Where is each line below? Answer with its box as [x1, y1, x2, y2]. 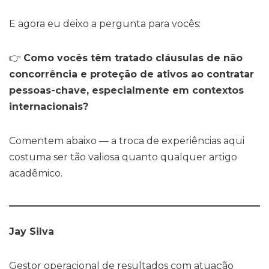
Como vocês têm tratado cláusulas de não [23, 52, 243, 64]
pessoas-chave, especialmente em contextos [9, 84, 244, 96]
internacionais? [9, 100, 88, 112]
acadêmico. [9, 167, 62, 179]
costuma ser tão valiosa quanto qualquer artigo [9, 151, 237, 163]
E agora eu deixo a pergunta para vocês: [9, 17, 201, 29]
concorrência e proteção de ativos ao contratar [9, 68, 254, 80]
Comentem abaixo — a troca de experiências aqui [9, 134, 244, 147]
